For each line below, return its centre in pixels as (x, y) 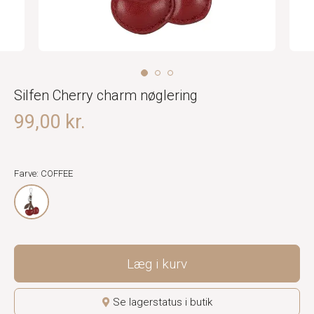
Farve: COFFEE (43, 173)
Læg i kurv (157, 264)
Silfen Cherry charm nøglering (106, 95)
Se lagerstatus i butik (162, 302)
